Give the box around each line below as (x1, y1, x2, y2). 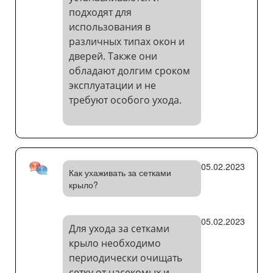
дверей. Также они (68, 49, 157, 63)
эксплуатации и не (68, 79, 156, 93)
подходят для (68, 5, 132, 19)
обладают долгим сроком (68, 64, 190, 78)
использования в (68, 20, 151, 34)
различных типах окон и (68, 35, 185, 49)
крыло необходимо (68, 236, 161, 250)
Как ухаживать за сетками (68, 166, 171, 179)
